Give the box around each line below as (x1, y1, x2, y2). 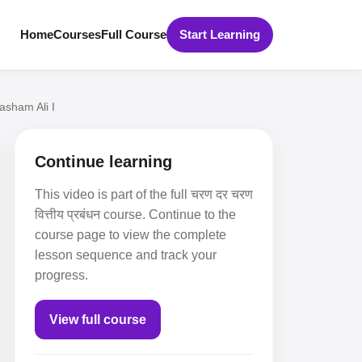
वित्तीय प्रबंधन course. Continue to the (35, 208, 236, 221)
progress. (35, 268, 88, 282)
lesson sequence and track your (35, 248, 217, 262)
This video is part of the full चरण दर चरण (35, 187, 253, 201)
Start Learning (179, 27, 260, 41)
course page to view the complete (35, 228, 226, 242)
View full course (49, 313, 146, 326)
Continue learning (35, 153, 172, 170)
